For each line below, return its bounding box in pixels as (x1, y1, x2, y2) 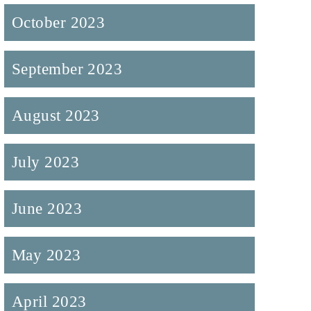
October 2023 (11, 13, 106, 32)
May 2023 (11, 246, 81, 264)
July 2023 (11, 153, 80, 171)
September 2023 (11, 60, 123, 78)
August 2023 (11, 106, 100, 125)
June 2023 (11, 199, 83, 218)
